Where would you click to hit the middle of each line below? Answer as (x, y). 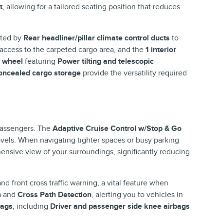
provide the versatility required (134, 73)
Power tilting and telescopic (106, 61)
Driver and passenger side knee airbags (120, 206)
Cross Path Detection (54, 194)
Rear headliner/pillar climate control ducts (97, 38)
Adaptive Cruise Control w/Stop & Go (117, 128)
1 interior (161, 49)
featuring (40, 61)
